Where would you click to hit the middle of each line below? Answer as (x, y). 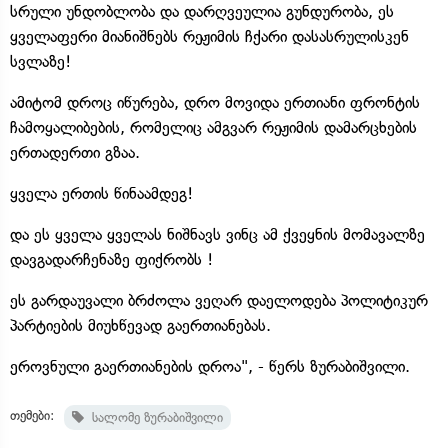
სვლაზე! (40, 61)
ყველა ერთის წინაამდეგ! (101, 193)
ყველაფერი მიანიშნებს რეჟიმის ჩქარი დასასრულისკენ (209, 36)
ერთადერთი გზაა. (75, 152)
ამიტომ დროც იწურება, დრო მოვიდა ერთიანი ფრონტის (215, 102)
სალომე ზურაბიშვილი (153, 417)
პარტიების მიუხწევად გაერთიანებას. (140, 325)
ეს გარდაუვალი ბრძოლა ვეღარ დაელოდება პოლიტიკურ (219, 300)
